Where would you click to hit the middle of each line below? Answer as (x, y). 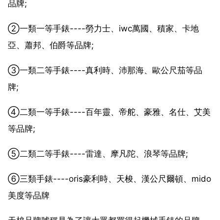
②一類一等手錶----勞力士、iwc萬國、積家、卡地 (103, 28)
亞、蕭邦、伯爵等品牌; (51, 45)
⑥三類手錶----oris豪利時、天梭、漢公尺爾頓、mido (110, 179)
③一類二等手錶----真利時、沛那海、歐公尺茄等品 (105, 70)
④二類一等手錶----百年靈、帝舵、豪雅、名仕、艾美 (109, 112)
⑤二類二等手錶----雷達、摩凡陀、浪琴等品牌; (98, 153)
